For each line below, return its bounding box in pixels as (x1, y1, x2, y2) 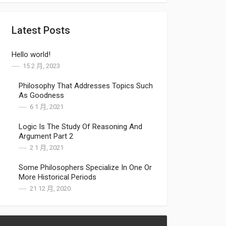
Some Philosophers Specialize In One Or (19, 163, 152, 172)
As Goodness (19, 91, 64, 100)
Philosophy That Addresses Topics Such (19, 81, 153, 90)
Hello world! (12, 50, 50, 59)
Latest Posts (12, 24, 70, 36)
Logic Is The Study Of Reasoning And (19, 122, 142, 131)
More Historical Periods (19, 173, 96, 182)
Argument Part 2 (19, 132, 73, 141)
